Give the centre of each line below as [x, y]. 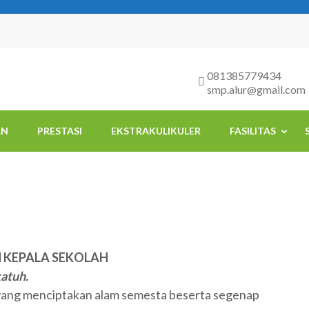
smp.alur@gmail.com [256, 89]
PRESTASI [60, 131]
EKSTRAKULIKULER [156, 131]
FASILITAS [253, 131]
